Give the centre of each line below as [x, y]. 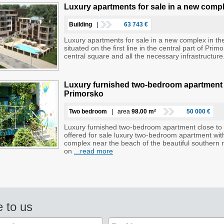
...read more [93, 151]
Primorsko [84, 94]
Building [80, 24]
